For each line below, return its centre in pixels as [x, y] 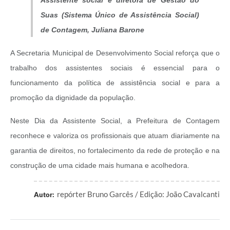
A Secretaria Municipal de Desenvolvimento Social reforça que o [115, 53]
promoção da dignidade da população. [73, 98]
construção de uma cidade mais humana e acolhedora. [100, 166]
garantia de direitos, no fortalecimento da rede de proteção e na [115, 151]
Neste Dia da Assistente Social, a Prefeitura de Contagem [115, 121]
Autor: [44, 195]
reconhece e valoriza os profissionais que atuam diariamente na [115, 136]
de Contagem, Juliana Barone [92, 30]
